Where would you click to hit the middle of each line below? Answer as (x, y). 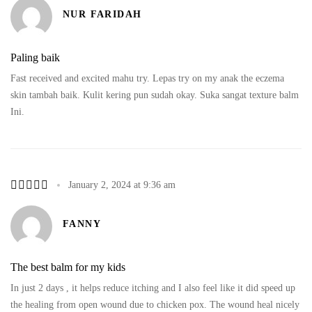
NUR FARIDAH (102, 14)
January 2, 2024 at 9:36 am (122, 185)
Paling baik (35, 57)
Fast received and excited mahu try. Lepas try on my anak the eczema (147, 78)
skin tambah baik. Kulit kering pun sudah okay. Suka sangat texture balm (155, 95)
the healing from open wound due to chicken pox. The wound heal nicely (155, 304)
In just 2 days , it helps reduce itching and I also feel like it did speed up (153, 288)
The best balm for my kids (68, 267)
